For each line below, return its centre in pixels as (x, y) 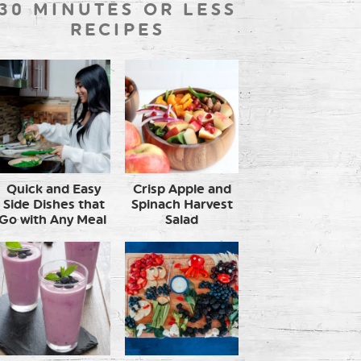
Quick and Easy (54, 189)
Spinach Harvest (182, 204)
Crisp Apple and (182, 189)
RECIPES (118, 29)
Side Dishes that (54, 204)
